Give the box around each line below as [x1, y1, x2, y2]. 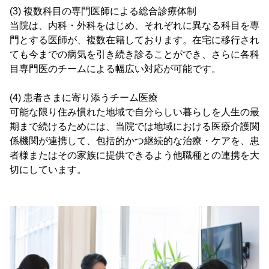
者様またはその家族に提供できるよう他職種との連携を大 [10, 150, 259, 161]
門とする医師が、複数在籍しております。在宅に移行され [10, 35, 259, 46]
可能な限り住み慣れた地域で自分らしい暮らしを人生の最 [10, 107, 259, 118]
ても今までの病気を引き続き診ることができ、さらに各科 [10, 49, 259, 60]
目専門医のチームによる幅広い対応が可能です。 [10, 64, 221, 74]
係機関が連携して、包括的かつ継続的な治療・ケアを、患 [10, 136, 259, 147]
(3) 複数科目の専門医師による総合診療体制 [10, 6, 196, 17]
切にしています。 [10, 165, 86, 175]
